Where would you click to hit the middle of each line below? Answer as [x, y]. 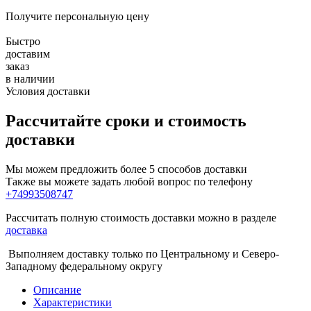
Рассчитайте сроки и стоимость [126, 121]
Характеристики [73, 303]
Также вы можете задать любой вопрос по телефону [129, 182]
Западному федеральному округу [84, 267]
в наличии [30, 79]
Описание [57, 290]
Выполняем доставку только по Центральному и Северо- [142, 254]
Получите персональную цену [77, 17]
